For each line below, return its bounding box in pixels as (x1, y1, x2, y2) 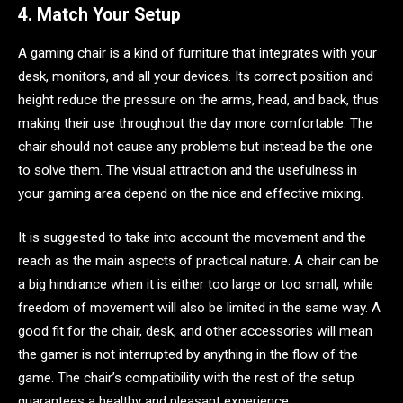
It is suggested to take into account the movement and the (18, 229, 366, 246)
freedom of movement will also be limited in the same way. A (18, 300, 381, 317)
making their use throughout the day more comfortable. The (18, 114, 372, 131)
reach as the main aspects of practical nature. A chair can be (18, 253, 379, 270)
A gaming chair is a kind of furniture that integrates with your (18, 44, 377, 61)
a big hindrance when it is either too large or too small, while (18, 276, 373, 293)
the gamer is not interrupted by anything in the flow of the (18, 346, 358, 363)
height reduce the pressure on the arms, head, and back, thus (18, 91, 379, 108)
